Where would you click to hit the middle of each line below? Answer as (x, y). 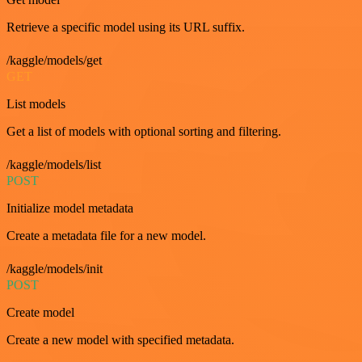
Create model (40, 312)
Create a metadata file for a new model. (106, 236)
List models (36, 104)
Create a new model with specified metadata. (120, 340)
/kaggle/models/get (54, 60)
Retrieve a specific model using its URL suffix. (126, 27)
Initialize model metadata (70, 208)
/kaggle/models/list (54, 164)
